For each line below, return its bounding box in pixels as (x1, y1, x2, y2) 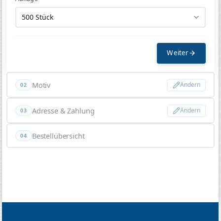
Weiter (167, 48, 189, 58)
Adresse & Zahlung (32, 105, 95, 115)
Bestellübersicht (32, 130, 85, 141)
